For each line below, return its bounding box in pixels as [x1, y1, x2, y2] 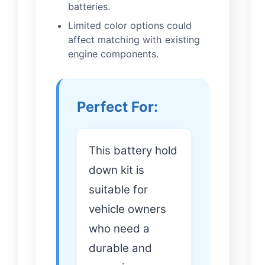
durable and [89, 241, 152, 256]
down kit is [89, 163, 144, 177]
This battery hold [89, 144, 177, 158]
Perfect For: [77, 98, 158, 116]
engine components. [68, 48, 159, 60]
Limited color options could [68, 20, 192, 32]
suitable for [89, 183, 148, 197]
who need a [89, 222, 150, 236]
